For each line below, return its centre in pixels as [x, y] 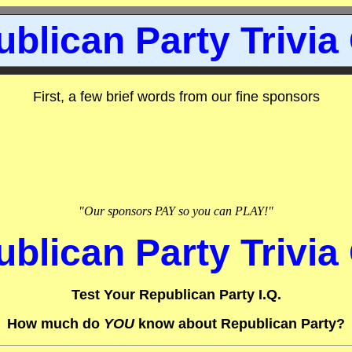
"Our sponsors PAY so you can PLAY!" [176, 211]
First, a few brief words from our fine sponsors [176, 97]
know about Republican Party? [240, 324]
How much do [55, 324]
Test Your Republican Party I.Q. [176, 295]
